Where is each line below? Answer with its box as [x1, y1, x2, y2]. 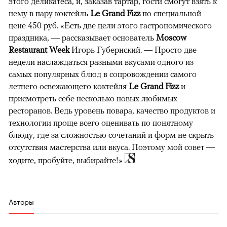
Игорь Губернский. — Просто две [69, 45, 197, 55]
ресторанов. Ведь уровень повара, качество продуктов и [9, 105, 215, 116]
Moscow [156, 32, 186, 43]
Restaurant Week [9, 45, 69, 55]
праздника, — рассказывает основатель [9, 32, 156, 43]
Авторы [9, 196, 34, 207]
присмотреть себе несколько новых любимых [9, 93, 177, 104]
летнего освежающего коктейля [9, 81, 129, 92]
